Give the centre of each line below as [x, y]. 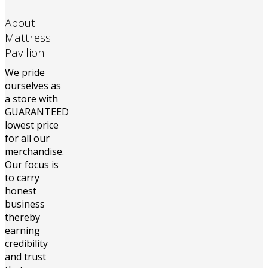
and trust [25, 257]
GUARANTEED [37, 112]
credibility [26, 244]
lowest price [32, 125]
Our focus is [32, 165]
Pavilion [25, 52]
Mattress [28, 37]
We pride [25, 73]
